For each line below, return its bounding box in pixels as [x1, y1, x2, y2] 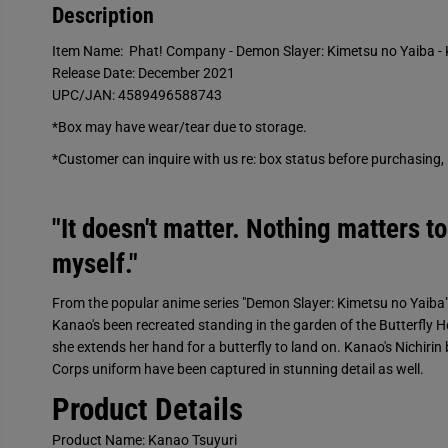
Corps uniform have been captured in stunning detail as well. [51, 361, 424, 378]
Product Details [51, 392, 243, 428]
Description [51, 3, 154, 29]
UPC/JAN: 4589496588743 [51, 87, 222, 104]
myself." [51, 248, 138, 281]
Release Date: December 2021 [51, 65, 235, 82]
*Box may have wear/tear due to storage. [51, 119, 307, 136]
